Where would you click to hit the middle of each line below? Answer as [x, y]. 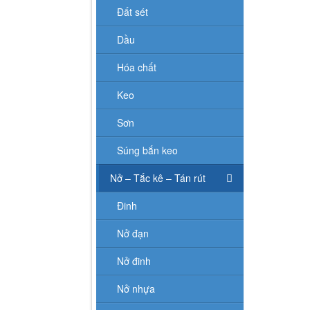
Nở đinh [134, 261]
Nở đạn [133, 233]
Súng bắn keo [147, 150]
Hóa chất [137, 67]
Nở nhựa [136, 288]
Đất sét [133, 11]
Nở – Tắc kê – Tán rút [158, 177]
